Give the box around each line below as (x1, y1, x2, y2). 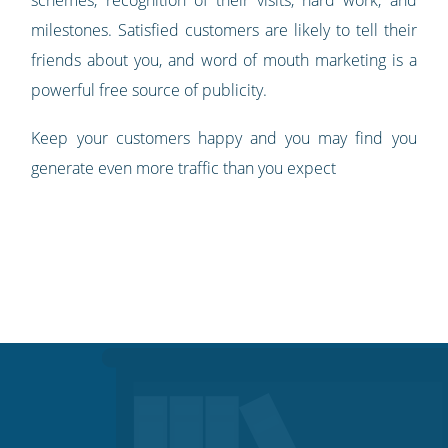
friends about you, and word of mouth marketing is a (31, 48, 417, 71)
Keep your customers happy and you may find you (31, 126, 417, 149)
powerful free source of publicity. (31, 78, 268, 101)
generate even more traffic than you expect (31, 156, 337, 179)
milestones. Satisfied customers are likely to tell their (31, 18, 417, 41)
